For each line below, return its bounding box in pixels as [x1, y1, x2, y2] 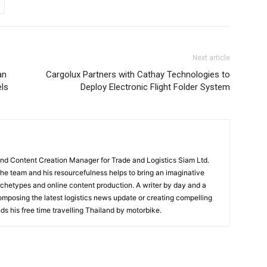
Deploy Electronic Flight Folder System [80, 82, 230, 92]
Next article [193, 54, 230, 62]
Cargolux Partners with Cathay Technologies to [46, 69, 230, 80]
